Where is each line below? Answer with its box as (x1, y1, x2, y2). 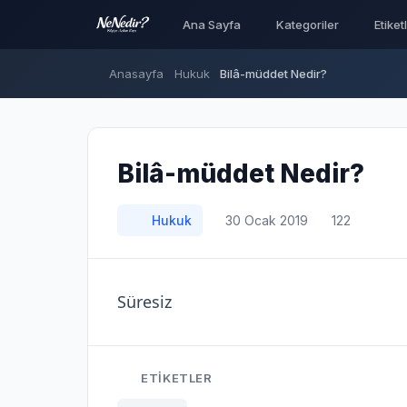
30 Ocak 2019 (222, 213, 308, 228)
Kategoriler (275, 17, 339, 32)
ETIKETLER (137, 371, 213, 385)
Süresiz (117, 291, 172, 313)
